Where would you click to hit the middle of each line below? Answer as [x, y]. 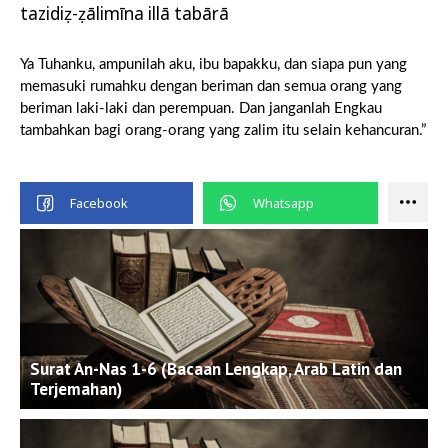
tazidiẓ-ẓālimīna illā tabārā [124, 14]
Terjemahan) [76, 389]
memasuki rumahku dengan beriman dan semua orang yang [211, 87]
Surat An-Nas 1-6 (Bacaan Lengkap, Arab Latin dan [216, 369]
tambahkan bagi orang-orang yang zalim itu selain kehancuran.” [223, 131]
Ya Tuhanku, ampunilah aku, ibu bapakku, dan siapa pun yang [213, 65]
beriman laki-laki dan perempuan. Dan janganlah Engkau [201, 109]
